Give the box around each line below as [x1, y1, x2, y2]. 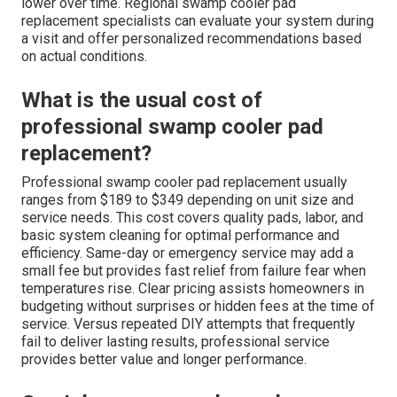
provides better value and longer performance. [21, 350, 307, 368]
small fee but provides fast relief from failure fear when [21, 261, 366, 279]
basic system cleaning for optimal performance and [21, 226, 339, 244]
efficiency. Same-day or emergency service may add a [21, 244, 354, 261]
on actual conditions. [21, 47, 147, 65]
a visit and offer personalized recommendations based [21, 29, 362, 47]
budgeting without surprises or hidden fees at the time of [21, 297, 375, 315]
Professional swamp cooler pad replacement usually [21, 173, 347, 191]
